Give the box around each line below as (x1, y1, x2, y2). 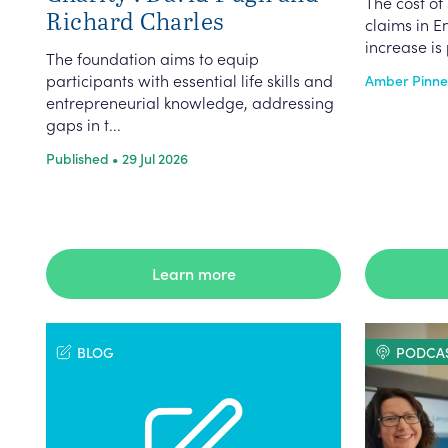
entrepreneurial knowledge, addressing (46, 91, 334, 113)
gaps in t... (46, 113, 121, 135)
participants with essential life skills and (46, 69, 333, 91)
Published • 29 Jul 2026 (46, 148, 188, 168)
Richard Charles (46, 4, 225, 37)
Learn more (151, 262, 236, 284)
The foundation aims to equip (46, 47, 259, 69)
